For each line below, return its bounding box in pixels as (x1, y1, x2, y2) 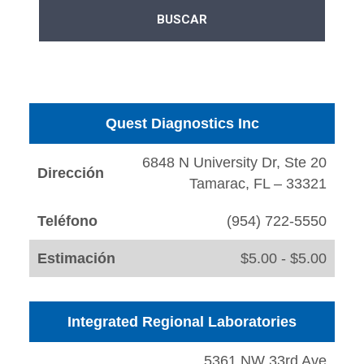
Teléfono (37, 213, 97, 230)
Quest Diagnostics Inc (105, 115, 259, 132)
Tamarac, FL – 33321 (189, 175, 327, 193)
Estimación (37, 250, 115, 267)
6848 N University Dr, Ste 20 (142, 154, 327, 171)
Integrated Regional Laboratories (67, 314, 297, 331)
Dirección (37, 165, 104, 182)
